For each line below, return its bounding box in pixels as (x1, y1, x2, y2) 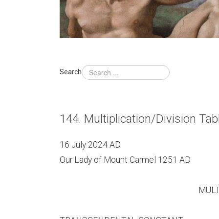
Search (60, 67, 82, 76)
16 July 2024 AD (60, 140, 121, 150)
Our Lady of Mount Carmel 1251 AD (60, 155, 191, 165)
